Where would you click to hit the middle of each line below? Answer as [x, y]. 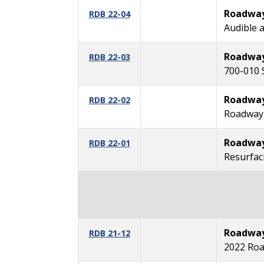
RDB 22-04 [109, 14]
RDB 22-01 [109, 143]
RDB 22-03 [109, 57]
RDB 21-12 [109, 233]
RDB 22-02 [109, 100]
